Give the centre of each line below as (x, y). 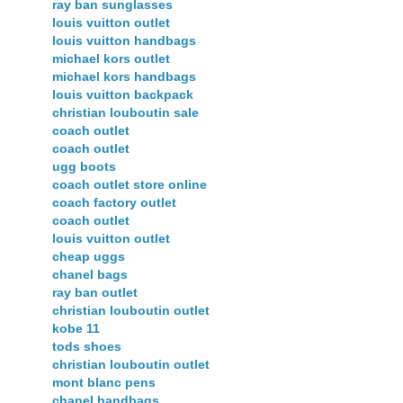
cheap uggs (89, 257)
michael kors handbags (124, 77)
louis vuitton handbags (124, 41)
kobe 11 (76, 329)
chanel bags (90, 275)
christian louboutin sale (125, 113)
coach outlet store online (130, 185)
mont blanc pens (104, 383)
